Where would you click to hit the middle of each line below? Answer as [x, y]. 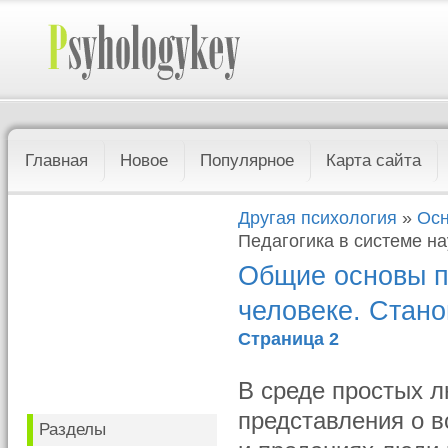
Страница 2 [289, 339]
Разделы [73, 429]
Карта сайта [374, 160]
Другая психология [318, 218]
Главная [57, 160]
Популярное [247, 160]
